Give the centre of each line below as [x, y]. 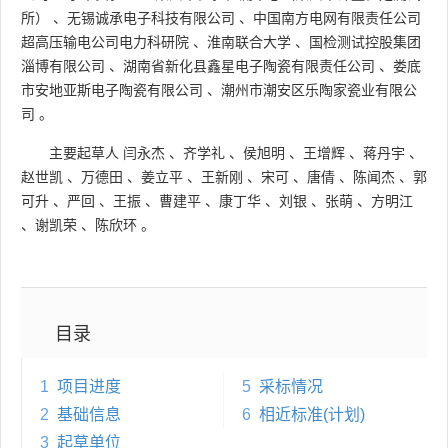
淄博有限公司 [63, 65]
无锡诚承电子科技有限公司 [151, 17]
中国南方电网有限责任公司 [337, 17]
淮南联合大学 [249, 41]
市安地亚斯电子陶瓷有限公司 [112, 89]
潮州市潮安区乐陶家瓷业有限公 [319, 89]
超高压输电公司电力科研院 [105, 41]
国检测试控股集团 [365, 41]
